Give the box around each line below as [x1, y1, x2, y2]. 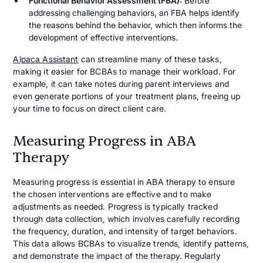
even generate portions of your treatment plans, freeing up [13, 91, 241, 102]
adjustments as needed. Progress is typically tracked [13, 201, 218, 212]
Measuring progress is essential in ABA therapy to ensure [13, 177, 235, 187]
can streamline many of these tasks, [78, 54, 222, 65]
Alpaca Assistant [13, 54, 79, 65]
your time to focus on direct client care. [13, 103, 167, 114]
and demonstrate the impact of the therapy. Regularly [13, 251, 221, 261]
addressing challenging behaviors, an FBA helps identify [28, 8, 240, 18]
